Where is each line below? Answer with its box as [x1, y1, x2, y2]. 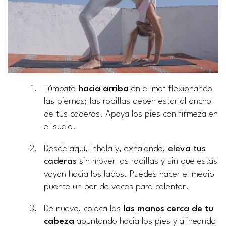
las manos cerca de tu [123, 205, 213, 214]
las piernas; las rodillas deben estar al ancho [44, 97, 211, 106]
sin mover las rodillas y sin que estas [79, 157, 217, 166]
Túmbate [44, 84, 76, 93]
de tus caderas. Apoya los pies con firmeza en [44, 109, 218, 119]
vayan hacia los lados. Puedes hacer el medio [44, 169, 214, 179]
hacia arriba [76, 84, 129, 93]
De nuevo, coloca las [44, 205, 123, 214]
